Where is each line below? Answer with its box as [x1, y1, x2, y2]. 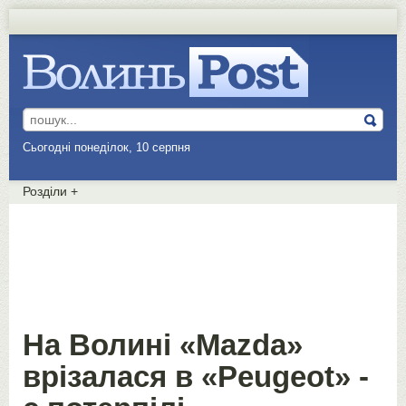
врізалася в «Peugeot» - [23, 360, 369, 393]
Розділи [23, 184, 71, 198]
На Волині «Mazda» [23, 328, 303, 362]
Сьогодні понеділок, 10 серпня [23, 140, 194, 154]
